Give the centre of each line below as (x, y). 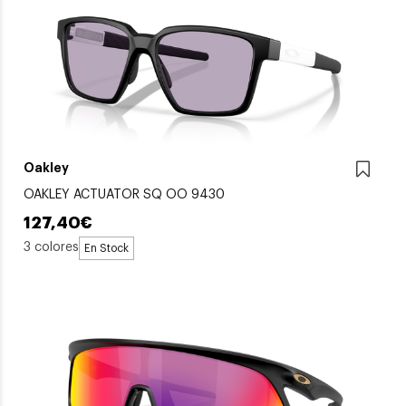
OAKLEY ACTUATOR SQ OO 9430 (124, 194)
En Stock (106, 248)
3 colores (51, 247)
